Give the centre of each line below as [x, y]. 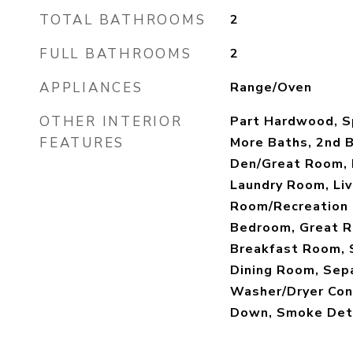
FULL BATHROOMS [116, 54]
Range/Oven [271, 87]
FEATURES [82, 143]
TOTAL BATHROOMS [123, 20]
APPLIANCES [91, 88]
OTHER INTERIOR [111, 122]
